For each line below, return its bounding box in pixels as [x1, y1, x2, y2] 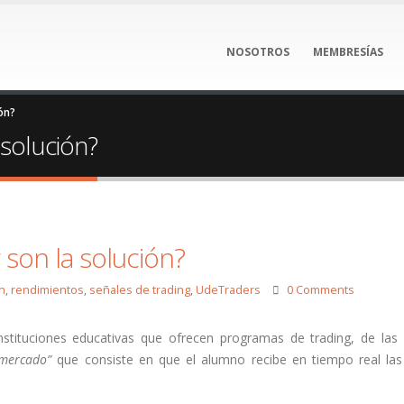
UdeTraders [195, 282, 261, 298]
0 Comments [287, 282, 355, 298]
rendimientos [10, 282, 84, 298]
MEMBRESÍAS [313, 44, 383, 60]
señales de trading [88, 282, 190, 298]
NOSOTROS [226, 44, 289, 60]
